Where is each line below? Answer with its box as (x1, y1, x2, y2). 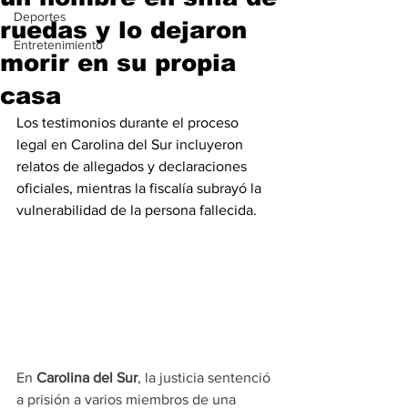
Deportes (14, 9, 66, 24)
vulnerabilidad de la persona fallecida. (16, 202, 257, 218)
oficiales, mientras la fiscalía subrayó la (16, 180, 265, 196)
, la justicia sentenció (138, 369, 274, 385)
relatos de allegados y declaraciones (16, 158, 250, 174)
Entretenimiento (14, 37, 103, 52)
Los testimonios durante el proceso (16, 115, 242, 130)
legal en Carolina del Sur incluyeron (16, 137, 247, 152)
